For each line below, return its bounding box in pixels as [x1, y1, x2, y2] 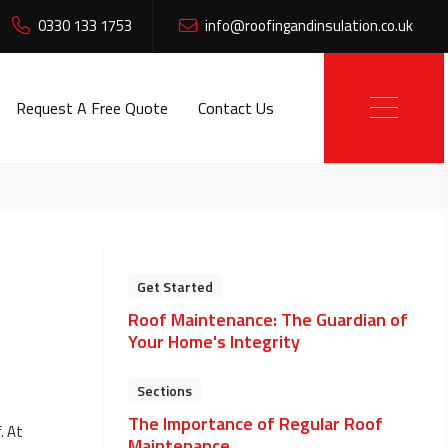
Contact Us [197, 96, 274, 120]
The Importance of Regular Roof [128, 410, 383, 437]
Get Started [137, 276, 213, 297]
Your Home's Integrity [128, 328, 300, 355]
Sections [137, 380, 192, 401]
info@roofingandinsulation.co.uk [202, 14, 413, 37]
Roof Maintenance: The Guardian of [128, 306, 408, 333]
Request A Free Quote [15, 96, 168, 120]
